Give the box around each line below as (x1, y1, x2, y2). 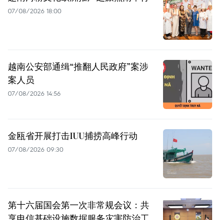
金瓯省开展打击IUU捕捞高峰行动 (8, 130, 137, 142)
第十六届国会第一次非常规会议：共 (8, 199, 149, 211)
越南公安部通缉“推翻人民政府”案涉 (8, 60, 148, 73)
